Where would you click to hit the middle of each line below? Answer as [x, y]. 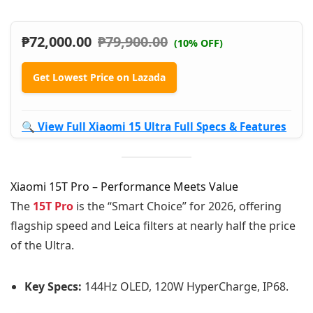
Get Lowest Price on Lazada [99, 77]
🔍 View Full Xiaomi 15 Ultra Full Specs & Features [154, 126]
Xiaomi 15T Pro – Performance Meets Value [124, 186]
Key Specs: [53, 286]
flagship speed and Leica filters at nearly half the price [153, 225]
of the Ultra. [42, 245]
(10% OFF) [198, 43]
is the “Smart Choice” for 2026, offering [177, 206]
